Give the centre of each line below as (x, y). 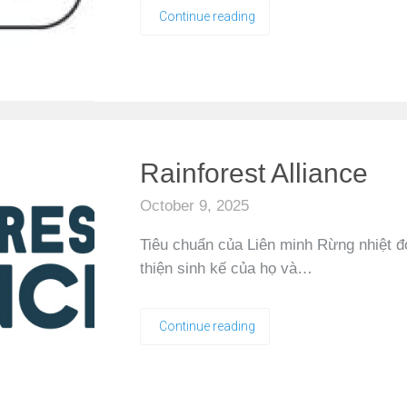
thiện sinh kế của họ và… (226, 268)
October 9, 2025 (194, 206)
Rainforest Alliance (254, 173)
